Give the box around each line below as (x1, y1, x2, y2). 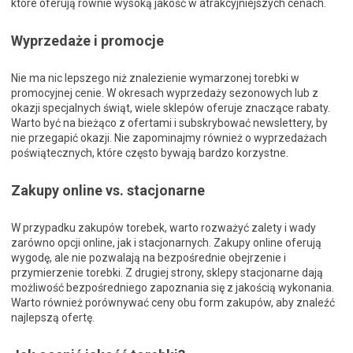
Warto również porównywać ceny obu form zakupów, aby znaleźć (11, 295, 335, 309)
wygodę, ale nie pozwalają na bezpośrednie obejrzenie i (11, 251, 286, 264)
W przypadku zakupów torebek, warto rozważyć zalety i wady (11, 221, 316, 234)
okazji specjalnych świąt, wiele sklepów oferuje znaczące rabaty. (11, 101, 330, 114)
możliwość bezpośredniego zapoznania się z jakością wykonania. (11, 281, 334, 294)
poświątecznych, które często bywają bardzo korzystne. (11, 146, 288, 159)
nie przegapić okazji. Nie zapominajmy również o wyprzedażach (11, 131, 327, 144)
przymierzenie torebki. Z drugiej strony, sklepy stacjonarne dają (11, 266, 323, 279)
